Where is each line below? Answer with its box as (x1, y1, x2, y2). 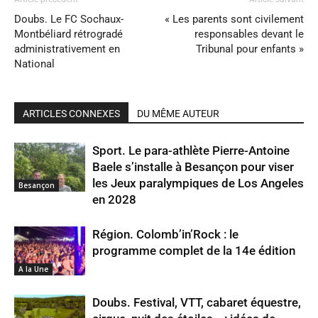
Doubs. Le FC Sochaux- (14, 13, 124, 26)
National (14, 57, 60, 70)
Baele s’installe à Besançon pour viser (92, 160, 294, 174)
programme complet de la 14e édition (92, 243, 295, 258)
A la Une (18, 263, 48, 274)
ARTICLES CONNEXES (23, 108, 120, 119)
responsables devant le (194, 28, 304, 40)
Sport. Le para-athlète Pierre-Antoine (92, 143, 290, 158)
